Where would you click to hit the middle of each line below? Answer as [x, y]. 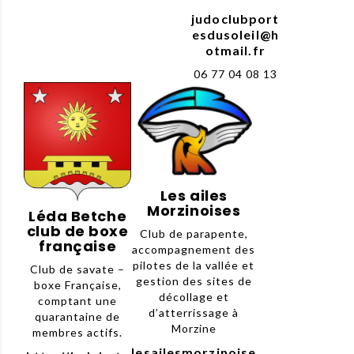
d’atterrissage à [194, 313]
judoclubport [235, 19]
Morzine [194, 329]
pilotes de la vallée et [194, 265]
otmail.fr [235, 51]
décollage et [194, 297]
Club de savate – [78, 269]
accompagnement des [194, 250]
